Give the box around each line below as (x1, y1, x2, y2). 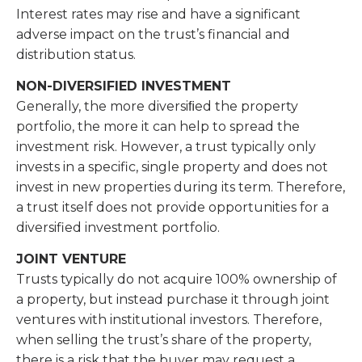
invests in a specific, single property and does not (16, 159, 328, 175)
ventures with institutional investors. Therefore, (16, 312, 322, 328)
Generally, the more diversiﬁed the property (16, 99, 298, 115)
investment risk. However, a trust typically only (16, 139, 316, 155)
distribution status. (16, 46, 139, 62)
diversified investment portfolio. (16, 220, 223, 236)
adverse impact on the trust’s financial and (16, 26, 290, 42)
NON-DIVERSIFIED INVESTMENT (16, 78, 231, 95)
